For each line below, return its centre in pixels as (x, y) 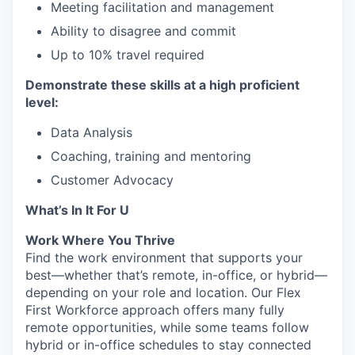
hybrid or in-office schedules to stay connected (168, 345)
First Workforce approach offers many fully (155, 310)
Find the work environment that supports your (164, 258)
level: (42, 102)
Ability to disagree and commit (143, 31)
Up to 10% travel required (128, 55)
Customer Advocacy (112, 180)
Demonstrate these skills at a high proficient (162, 85)
